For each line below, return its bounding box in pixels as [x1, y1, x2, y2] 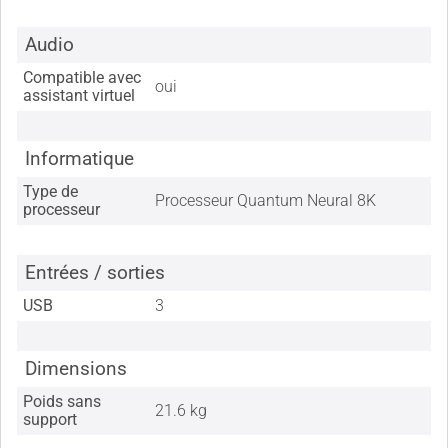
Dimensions [24, 357, 127, 381]
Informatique [24, 147, 134, 171]
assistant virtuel [23, 86, 136, 106]
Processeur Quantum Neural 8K [155, 191, 377, 211]
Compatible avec [23, 68, 142, 88]
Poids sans [23, 392, 102, 412]
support [23, 410, 78, 430]
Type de [23, 182, 79, 202]
